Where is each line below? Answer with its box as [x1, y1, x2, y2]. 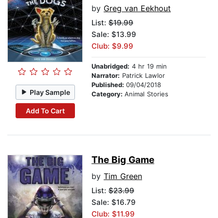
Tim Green [104, 171, 142, 182]
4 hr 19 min [129, 62, 167, 71]
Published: [91, 81, 126, 89]
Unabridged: [91, 62, 129, 71]
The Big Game [91, 154, 154, 166]
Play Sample [30, 88, 71, 96]
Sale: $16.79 [91, 198, 136, 207]
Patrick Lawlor [120, 72, 165, 80]
